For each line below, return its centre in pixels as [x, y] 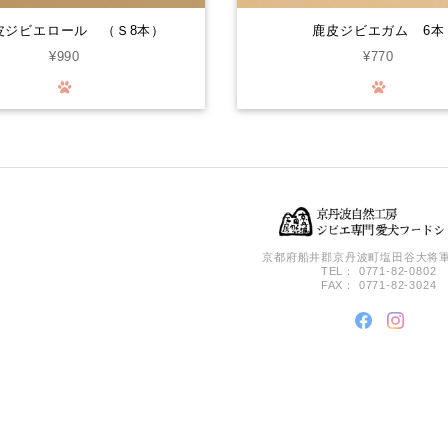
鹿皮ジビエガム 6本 [378, 31]
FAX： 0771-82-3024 [378, 285]
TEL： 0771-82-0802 [378, 271]
